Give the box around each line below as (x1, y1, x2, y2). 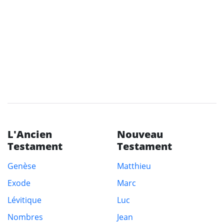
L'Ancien (7, 127, 52, 141)
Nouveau (117, 127, 163, 141)
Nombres (7, 211, 43, 223)
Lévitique (7, 194, 41, 206)
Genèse (7, 160, 36, 172)
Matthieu (117, 160, 151, 172)
